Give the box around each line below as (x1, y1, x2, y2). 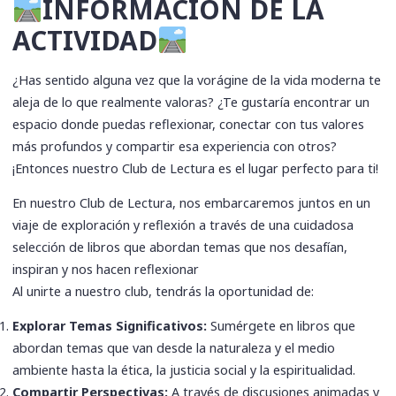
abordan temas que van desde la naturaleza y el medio (12, 339, 336, 357)
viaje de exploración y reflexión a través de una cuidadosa (12, 217, 354, 234)
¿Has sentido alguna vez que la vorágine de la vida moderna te (12, 71, 382, 88)
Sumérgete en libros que (207, 317, 356, 335)
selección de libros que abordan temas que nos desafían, (12, 239, 348, 256)
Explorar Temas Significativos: (12, 317, 208, 335)
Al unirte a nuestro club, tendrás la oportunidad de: (12, 283, 315, 301)
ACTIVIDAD (12, 21, 158, 58)
